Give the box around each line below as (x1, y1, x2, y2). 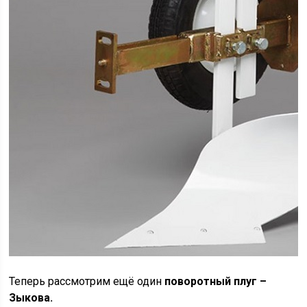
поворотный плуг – (164, 275, 267, 288)
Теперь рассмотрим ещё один (9, 275, 165, 288)
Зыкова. (9, 291, 53, 304)
